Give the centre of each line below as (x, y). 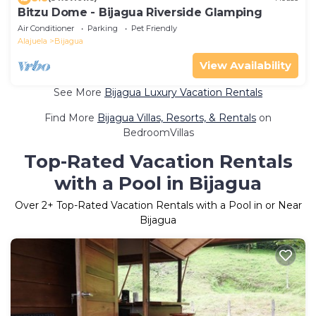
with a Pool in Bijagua (158, 183)
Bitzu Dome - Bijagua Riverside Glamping (140, 12)
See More (79, 92)
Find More (71, 117)
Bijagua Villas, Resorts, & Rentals (177, 117)
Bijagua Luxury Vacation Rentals (183, 92)
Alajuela (32, 41)
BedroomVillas (158, 132)
